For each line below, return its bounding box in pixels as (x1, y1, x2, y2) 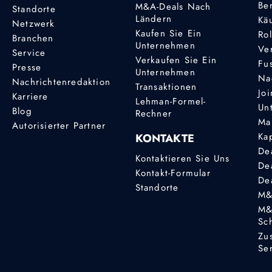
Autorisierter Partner (12, 118, 106, 132)
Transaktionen (135, 80, 197, 93)
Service (12, 46, 46, 59)
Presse (12, 60, 42, 74)
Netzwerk (12, 16, 55, 30)
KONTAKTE (135, 130, 194, 146)
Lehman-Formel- (135, 94, 206, 108)
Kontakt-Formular (135, 166, 211, 180)
